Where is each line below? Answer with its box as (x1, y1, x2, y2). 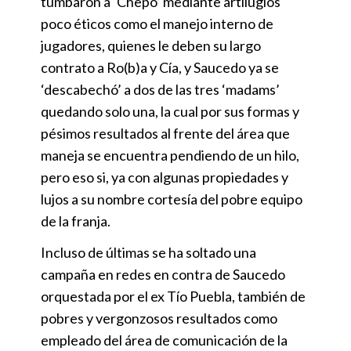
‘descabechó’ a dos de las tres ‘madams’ (41, 81, 280, 99)
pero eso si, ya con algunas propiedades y (41, 168, 288, 186)
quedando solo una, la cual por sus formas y (41, 103, 299, 121)
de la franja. (41, 212, 110, 230)
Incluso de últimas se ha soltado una (41, 244, 256, 262)
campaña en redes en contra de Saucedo (41, 266, 285, 284)
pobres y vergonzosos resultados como (41, 309, 277, 327)
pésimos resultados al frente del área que (41, 125, 290, 143)
